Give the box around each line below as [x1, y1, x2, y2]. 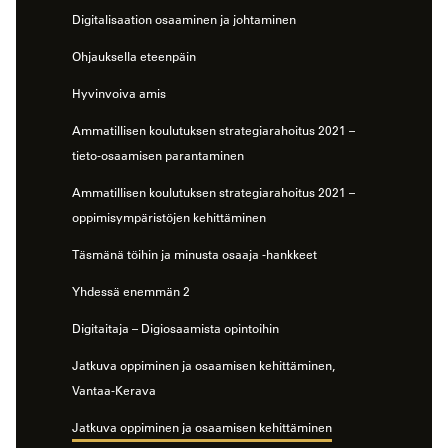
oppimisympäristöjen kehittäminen [72, 209, 266, 226]
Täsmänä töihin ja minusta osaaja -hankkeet [72, 246, 317, 263]
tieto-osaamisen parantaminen [72, 147, 244, 164]
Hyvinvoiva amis [72, 85, 166, 102]
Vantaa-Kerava [72, 382, 156, 399]
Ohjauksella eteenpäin [72, 48, 196, 65]
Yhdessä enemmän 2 [72, 283, 190, 300]
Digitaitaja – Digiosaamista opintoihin [72, 320, 279, 337]
